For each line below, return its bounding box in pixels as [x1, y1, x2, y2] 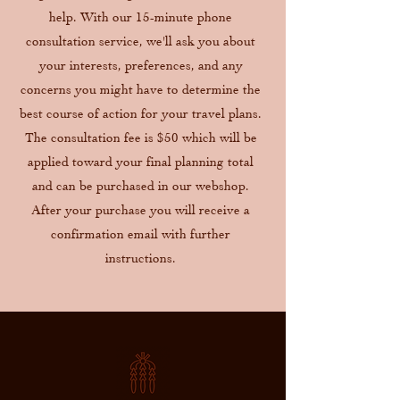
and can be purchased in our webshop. [32, 177, 249, 194]
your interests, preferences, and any [38, 56, 243, 73]
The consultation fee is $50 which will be [24, 129, 257, 146]
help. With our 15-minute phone [49, 8, 232, 25]
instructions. [105, 249, 176, 266]
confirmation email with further [51, 225, 230, 242]
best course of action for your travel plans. [20, 104, 262, 121]
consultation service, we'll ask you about [26, 32, 255, 49]
